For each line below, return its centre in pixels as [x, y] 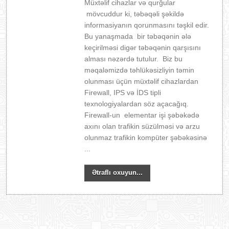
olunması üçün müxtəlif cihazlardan [142, 81]
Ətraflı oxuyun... [118, 173]
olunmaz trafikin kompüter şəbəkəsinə [146, 138]
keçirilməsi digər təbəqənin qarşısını [143, 48]
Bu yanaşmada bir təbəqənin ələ [138, 36]
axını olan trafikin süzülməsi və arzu [142, 126]
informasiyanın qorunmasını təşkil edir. [147, 25]
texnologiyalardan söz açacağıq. [137, 104]
